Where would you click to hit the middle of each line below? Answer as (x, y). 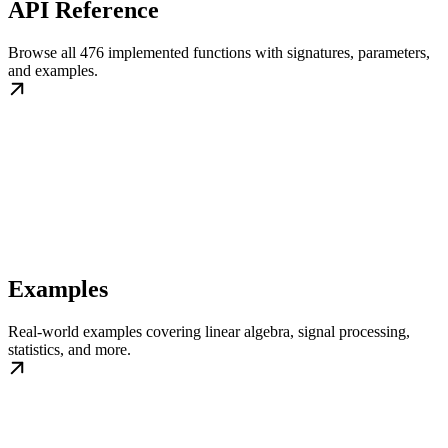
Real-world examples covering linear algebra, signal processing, (209, 331)
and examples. (53, 70)
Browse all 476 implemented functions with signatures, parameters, (219, 52)
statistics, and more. (69, 349)
